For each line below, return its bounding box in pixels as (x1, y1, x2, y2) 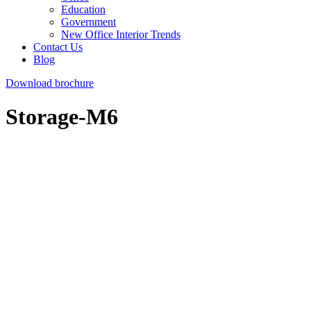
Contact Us (33, 41, 83, 53)
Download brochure (6, 77, 94, 89)
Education (61, 3, 106, 15)
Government (61, 16, 116, 28)
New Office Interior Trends (61, 28, 180, 40)
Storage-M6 (6, 104, 118, 130)
